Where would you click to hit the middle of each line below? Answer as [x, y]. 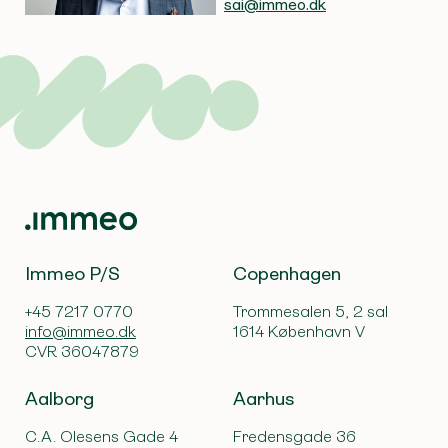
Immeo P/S [72, 274]
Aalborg [59, 399]
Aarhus [264, 399]
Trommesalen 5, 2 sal [311, 312]
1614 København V [299, 332]
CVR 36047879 [82, 352]
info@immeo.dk [80, 332]
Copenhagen [287, 274]
